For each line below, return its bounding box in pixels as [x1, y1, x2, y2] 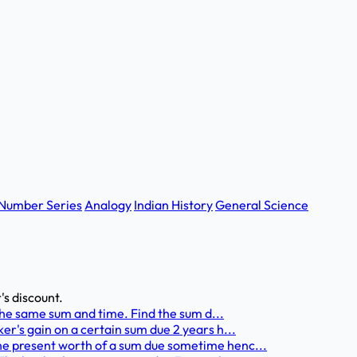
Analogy [84, 197, 131, 213]
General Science [215, 197, 308, 213]
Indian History [134, 197, 213, 213]
